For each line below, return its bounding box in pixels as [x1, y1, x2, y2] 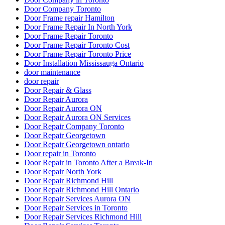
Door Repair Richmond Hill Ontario [24, 185, 139, 194]
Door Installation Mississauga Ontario [24, 59, 144, 68]
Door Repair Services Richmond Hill [24, 212, 142, 221]
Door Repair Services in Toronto [24, 203, 128, 212]
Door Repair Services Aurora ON [24, 194, 131, 203]
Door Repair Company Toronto [24, 122, 124, 131]
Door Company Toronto [24, 5, 101, 14]
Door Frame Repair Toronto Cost [24, 41, 130, 50]
